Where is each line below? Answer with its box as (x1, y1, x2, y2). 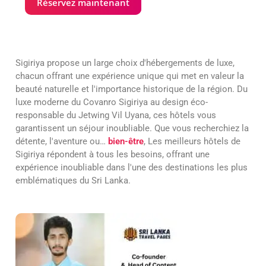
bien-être (108, 136, 144, 147)
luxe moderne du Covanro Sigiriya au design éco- (15, 97, 208, 108)
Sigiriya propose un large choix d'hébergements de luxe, (15, 58, 235, 69)
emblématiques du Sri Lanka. (15, 175, 131, 186)
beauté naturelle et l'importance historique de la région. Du (15, 84, 248, 95)
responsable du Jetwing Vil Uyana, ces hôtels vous (15, 110, 216, 121)
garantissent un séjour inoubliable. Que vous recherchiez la (15, 123, 249, 134)
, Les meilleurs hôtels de (144, 136, 240, 147)
